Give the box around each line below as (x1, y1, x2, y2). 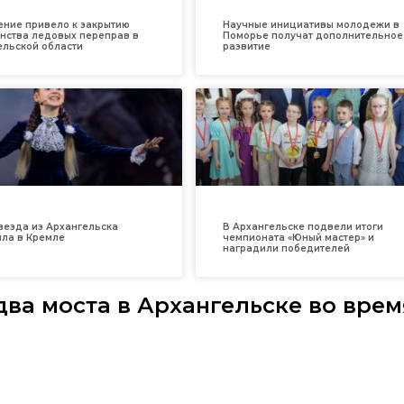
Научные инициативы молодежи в (222, 18, 399, 31)
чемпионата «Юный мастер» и (222, 231, 374, 243)
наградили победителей (222, 242, 350, 254)
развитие (222, 40, 271, 52)
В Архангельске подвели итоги (222, 220, 383, 233)
